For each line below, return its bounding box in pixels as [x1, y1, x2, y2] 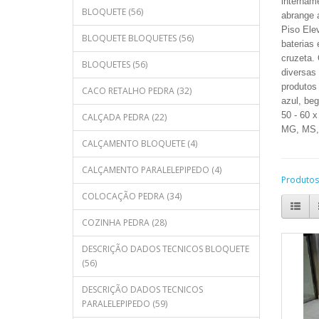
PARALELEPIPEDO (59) [82, 298, 167, 310]
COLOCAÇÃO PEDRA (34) [82, 190, 182, 202]
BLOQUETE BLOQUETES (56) [82, 32, 194, 44]
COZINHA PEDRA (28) [82, 216, 167, 229]
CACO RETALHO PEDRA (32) [82, 85, 192, 97]
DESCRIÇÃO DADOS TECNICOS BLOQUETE [82, 243, 249, 255]
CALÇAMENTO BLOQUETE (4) [82, 137, 197, 150]
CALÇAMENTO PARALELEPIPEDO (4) [82, 164, 221, 176]
